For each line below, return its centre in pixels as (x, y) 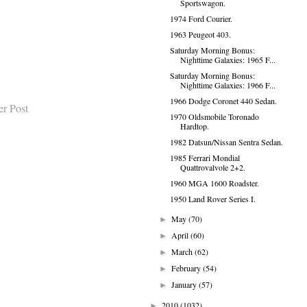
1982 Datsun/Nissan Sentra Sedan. (226, 142)
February (187, 268)
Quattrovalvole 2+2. (212, 167)
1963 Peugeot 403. (200, 34)
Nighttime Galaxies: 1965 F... (228, 60)
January (185, 284)
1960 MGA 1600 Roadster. (214, 183)
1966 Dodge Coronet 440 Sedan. (223, 101)
